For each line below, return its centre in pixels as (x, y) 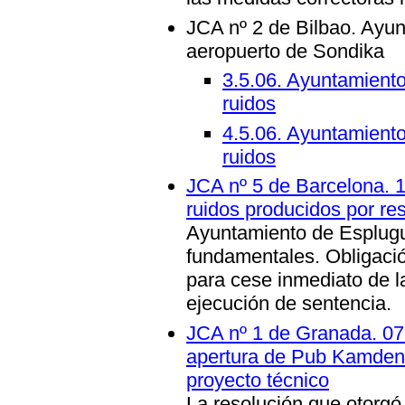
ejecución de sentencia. (289, 304)
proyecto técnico (258, 381)
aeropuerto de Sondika (285, 51)
